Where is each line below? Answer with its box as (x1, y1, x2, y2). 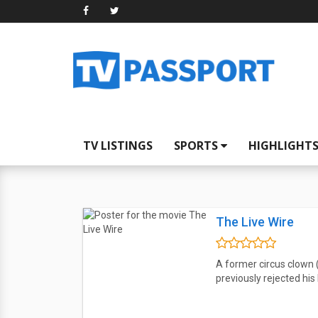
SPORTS (174, 138, 221, 153)
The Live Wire (215, 214, 294, 229)
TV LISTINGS (83, 138, 153, 153)
